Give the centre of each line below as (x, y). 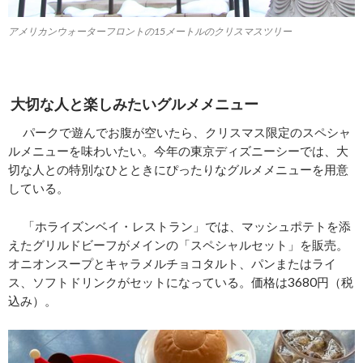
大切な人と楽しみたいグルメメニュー (133, 103)
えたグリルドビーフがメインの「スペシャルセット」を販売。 (178, 244)
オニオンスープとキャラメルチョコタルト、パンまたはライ (172, 263)
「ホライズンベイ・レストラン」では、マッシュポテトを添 (179, 226)
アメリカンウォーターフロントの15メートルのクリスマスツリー (150, 31)
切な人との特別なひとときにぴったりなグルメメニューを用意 (178, 169)
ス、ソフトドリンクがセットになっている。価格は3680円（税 (181, 282)
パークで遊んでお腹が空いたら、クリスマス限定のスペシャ (179, 132)
